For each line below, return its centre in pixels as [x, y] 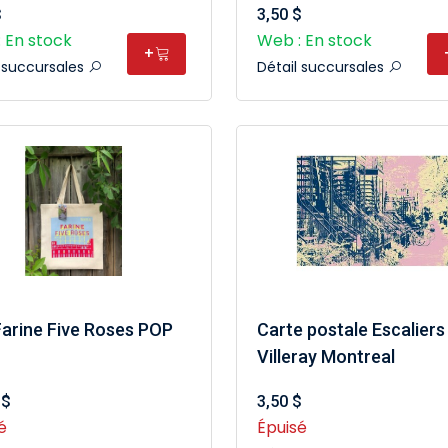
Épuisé [281, 427]
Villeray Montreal [325, 356]
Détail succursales [322, 67]
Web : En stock [314, 40]
